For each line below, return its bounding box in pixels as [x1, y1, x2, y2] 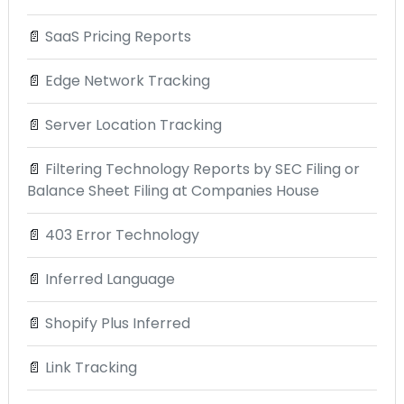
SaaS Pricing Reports [45, 26, 191, 48]
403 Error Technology [45, 225, 199, 246]
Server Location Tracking [45, 115, 222, 136]
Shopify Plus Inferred [45, 313, 190, 335]
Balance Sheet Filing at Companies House [27, 180, 319, 202]
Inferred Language [45, 269, 175, 290]
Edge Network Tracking [45, 70, 210, 92]
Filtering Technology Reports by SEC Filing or [45, 159, 360, 180]
